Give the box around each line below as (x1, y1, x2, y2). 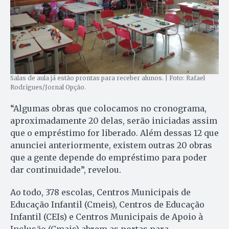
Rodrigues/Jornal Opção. (10, 83, 86, 91)
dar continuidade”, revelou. (10, 165, 125, 175)
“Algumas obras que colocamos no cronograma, (10, 103, 207, 114)
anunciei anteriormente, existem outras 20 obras (10, 140, 212, 151)
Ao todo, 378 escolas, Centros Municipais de (10, 187, 191, 198)
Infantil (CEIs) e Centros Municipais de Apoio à (10, 212, 203, 222)
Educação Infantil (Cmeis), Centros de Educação (10, 199, 204, 210)
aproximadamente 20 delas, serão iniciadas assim (10, 116, 217, 126)
